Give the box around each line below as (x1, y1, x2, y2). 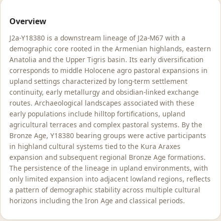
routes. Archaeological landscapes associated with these (9, 98, 194, 108)
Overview (9, 16, 46, 27)
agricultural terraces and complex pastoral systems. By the (9, 119, 202, 129)
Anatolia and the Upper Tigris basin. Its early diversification (9, 54, 204, 64)
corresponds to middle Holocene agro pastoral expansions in (9, 65, 208, 75)
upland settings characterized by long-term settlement (9, 76, 187, 86)
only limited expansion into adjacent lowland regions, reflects (9, 174, 211, 184)
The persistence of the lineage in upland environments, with (9, 163, 208, 173)
